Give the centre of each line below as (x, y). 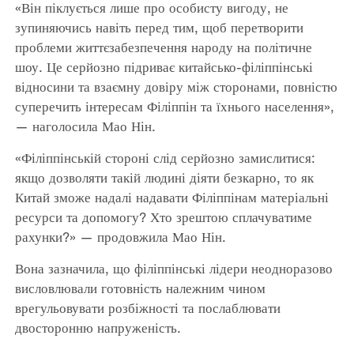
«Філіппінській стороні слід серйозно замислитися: (165, 158)
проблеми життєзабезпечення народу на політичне (163, 47)
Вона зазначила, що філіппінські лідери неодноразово (173, 269)
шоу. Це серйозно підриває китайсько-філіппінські (164, 67)
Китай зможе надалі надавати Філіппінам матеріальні (171, 198)
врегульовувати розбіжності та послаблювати (147, 308)
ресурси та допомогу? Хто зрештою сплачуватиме (163, 217)
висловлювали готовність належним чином (140, 288)
